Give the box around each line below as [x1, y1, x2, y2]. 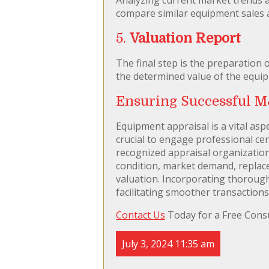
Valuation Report [130, 30, 241, 46]
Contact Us [116, 208, 165, 222]
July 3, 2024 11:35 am [122, 237, 214, 250]
